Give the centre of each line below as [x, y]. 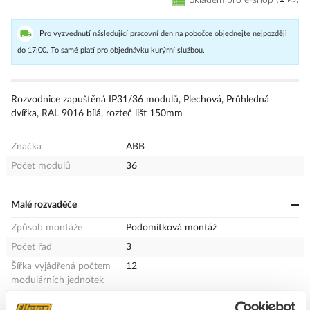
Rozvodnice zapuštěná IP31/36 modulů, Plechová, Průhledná [140, 99]
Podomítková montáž [172, 227]
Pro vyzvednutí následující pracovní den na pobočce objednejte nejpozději [163, 33]
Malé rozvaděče [44, 204]
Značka [26, 146]
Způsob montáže [47, 227]
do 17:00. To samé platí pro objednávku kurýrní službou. [111, 50]
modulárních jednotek [57, 280]
